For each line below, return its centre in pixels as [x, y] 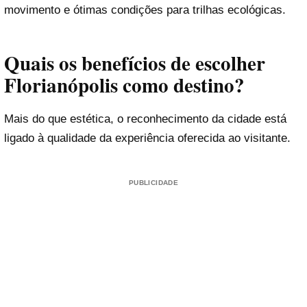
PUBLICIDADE [153, 183]
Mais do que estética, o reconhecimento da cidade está [145, 119]
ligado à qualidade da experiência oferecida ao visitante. [147, 138]
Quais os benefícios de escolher [135, 63]
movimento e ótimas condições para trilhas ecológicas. [145, 10]
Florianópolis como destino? [124, 85]
